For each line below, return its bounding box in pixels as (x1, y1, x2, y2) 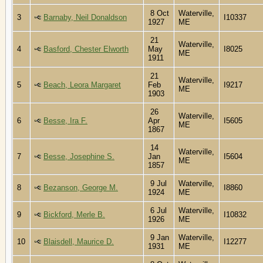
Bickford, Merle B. (43, 210, 105, 219)
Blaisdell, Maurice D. (43, 237, 114, 246)
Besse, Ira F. (43, 116, 87, 125)
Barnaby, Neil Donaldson (43, 12, 127, 22)
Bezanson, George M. (43, 183, 118, 192)
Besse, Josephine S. (43, 151, 114, 161)
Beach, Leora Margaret (43, 80, 121, 89)
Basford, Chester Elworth (43, 44, 129, 53)
